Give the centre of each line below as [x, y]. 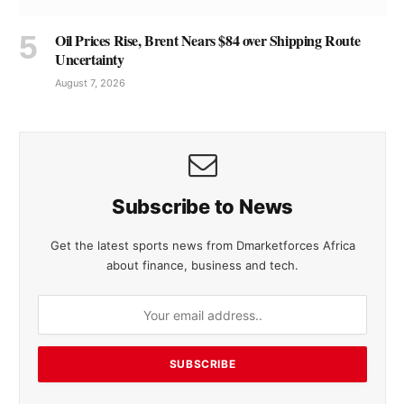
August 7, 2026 [90, 83]
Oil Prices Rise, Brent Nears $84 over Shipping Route [208, 41]
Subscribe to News [202, 207]
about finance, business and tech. [202, 266]
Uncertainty [90, 60]
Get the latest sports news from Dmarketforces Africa [202, 246]
